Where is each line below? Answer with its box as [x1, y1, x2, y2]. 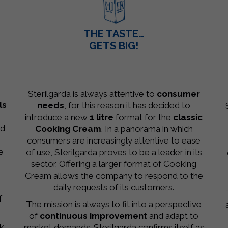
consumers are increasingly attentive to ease [27, 135, 201, 146]
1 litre [90, 112, 114, 123]
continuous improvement [40, 211, 148, 221]
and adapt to [147, 211, 199, 221]
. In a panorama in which [101, 124, 193, 134]
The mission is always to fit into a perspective [26, 199, 202, 210]
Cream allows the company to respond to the [24, 170, 203, 181]
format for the [113, 112, 174, 123]
